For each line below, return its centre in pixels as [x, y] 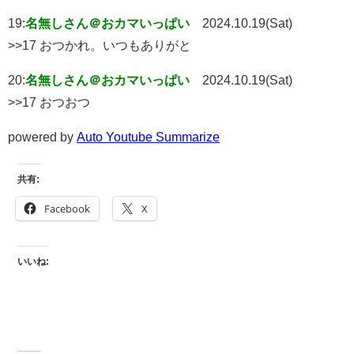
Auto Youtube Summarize [148, 137]
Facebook [67, 209]
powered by [42, 137]
